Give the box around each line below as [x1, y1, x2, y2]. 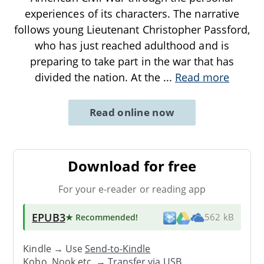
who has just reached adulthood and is [35, 38, 229, 52]
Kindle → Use [23, 242, 85, 256]
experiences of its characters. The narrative [25, 6, 239, 21]
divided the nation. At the [34, 70, 163, 84]
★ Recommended [65, 211, 136, 223]
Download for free [68, 156, 196, 176]
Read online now [89, 105, 175, 119]
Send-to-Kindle [84, 242, 151, 256]
